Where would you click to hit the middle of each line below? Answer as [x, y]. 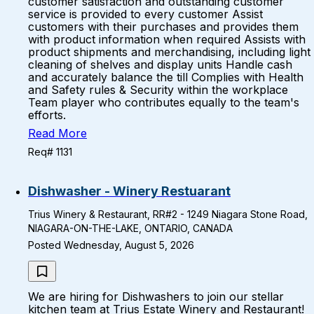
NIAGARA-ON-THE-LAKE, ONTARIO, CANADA [130, 228]
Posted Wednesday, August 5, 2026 [111, 245]
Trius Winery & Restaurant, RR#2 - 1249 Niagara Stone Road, [168, 214]
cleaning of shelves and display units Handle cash [160, 64]
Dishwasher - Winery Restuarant [129, 191]
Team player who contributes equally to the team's [164, 102]
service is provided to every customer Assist [145, 14]
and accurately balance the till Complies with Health [166, 77]
